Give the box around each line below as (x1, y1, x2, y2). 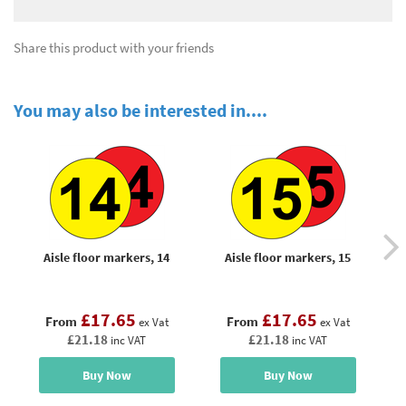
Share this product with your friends (14, 39, 214, 56)
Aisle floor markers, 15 (225, 248, 351, 266)
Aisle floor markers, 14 (43, 248, 169, 266)
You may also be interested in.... (14, 98, 267, 122)
